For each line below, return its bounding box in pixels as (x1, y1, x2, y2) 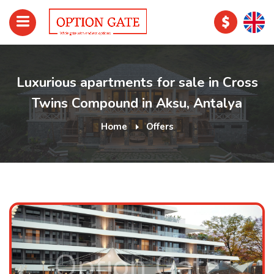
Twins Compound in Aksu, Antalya (32, 94, 242, 113)
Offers (146, 120, 174, 133)
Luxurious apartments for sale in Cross (16, 73, 258, 92)
